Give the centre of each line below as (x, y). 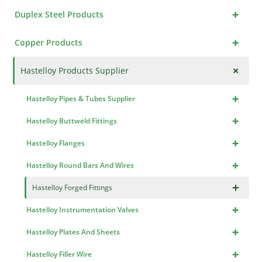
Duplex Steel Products (59, 15)
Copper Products (49, 43)
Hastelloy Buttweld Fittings (72, 121)
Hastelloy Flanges (56, 143)
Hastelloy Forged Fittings (73, 188)
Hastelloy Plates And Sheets (73, 232)
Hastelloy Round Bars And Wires (80, 166)
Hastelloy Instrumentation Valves (83, 210)
